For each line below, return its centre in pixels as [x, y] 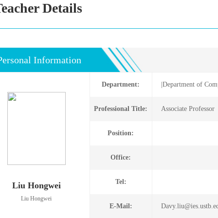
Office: [121, 157]
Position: [121, 133]
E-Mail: [121, 206]
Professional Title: [121, 109]
